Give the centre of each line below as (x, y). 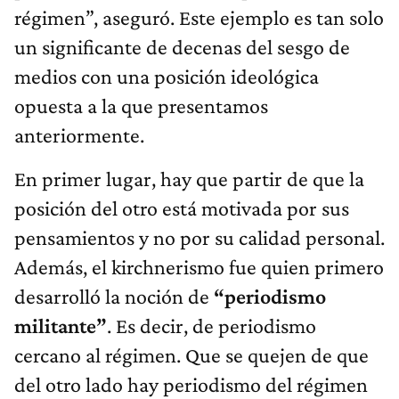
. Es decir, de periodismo (212, 325)
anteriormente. (79, 134)
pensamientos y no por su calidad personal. (199, 237)
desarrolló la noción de (112, 296)
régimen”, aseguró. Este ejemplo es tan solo (199, 17)
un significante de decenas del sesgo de (182, 46)
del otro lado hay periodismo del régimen (191, 384)
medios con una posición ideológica (167, 76)
